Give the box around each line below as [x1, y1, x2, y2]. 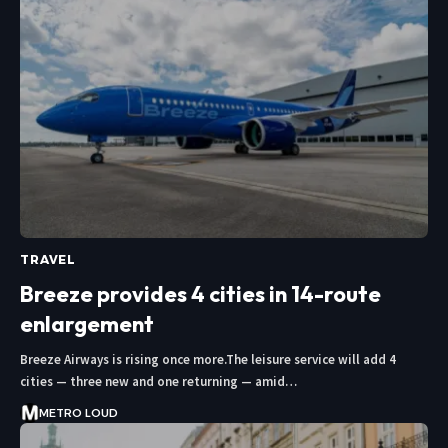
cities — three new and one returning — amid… [20, 372, 297, 390]
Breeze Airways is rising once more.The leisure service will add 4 [20, 350, 396, 368]
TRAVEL [20, 251, 77, 267]
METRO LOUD [38, 405, 118, 420]
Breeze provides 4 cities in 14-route [20, 279, 381, 308]
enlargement [20, 309, 154, 338]
